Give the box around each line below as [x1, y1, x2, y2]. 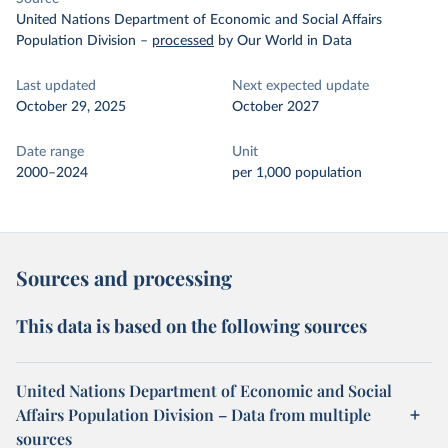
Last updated [16, 79, 96, 93]
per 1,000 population [232, 166, 362, 180]
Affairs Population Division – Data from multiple [16, 404, 371, 425]
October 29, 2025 [16, 100, 126, 114]
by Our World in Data [218, 34, 352, 48]
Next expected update [232, 79, 369, 93]
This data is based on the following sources [16, 314, 367, 338]
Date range [16, 145, 84, 159]
